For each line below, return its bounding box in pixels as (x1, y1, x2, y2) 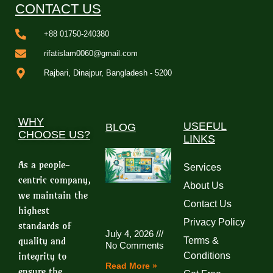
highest (18, 204, 49, 217)
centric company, (18, 174, 91, 186)
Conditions (183, 250, 230, 261)
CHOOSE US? (18, 129, 90, 141)
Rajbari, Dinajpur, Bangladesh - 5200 (43, 68, 172, 78)
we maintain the (18, 189, 88, 202)
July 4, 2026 (105, 229, 156, 239)
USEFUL (183, 120, 227, 133)
